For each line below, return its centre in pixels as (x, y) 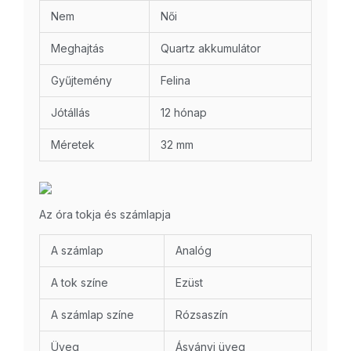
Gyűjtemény (81, 81)
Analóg (194, 251)
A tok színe (80, 283)
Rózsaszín (202, 315)
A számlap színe (92, 315)
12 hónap (184, 113)
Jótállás (71, 113)
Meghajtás (78, 49)
